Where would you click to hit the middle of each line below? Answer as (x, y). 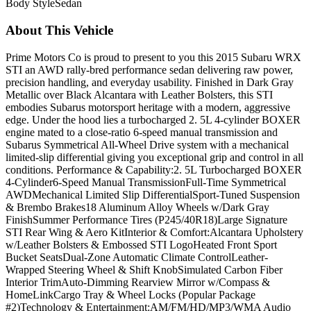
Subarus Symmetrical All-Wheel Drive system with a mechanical (147, 144)
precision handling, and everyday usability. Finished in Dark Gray (150, 82)
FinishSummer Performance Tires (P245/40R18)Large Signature (146, 219)
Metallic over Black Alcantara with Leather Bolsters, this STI (139, 94)
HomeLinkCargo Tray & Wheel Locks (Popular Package (131, 294)
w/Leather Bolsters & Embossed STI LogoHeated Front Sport (141, 244)
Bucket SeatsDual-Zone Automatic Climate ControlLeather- (137, 257)
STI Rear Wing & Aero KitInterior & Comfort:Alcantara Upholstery (154, 232)
